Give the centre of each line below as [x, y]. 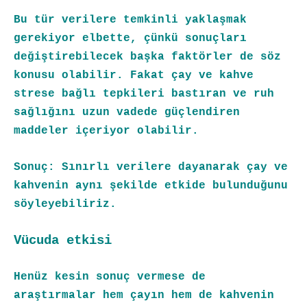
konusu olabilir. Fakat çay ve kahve [134, 75]
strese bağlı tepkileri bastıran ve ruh [144, 94]
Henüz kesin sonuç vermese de [110, 277]
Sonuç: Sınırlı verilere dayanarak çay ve [151, 167]
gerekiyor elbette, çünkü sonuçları [130, 38]
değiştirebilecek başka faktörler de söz [147, 57]
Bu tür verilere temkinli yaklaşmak [130, 20]
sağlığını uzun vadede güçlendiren [127, 112]
